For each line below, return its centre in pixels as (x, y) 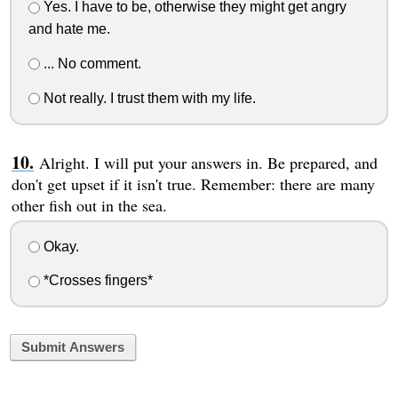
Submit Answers (72, 348)
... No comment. (90, 63)
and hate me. (69, 29)
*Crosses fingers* (96, 281)
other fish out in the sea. (89, 205)
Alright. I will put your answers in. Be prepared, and (208, 162)
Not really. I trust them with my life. (147, 98)
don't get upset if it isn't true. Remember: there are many (193, 183)
